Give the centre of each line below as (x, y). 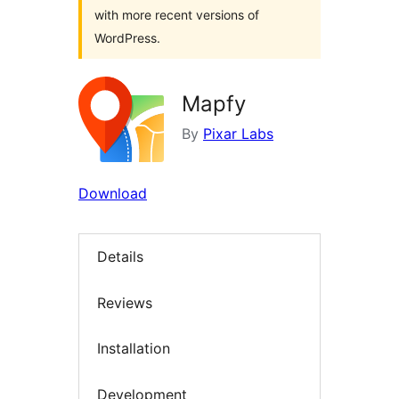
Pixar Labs (238, 134)
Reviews (125, 302)
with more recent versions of (177, 15)
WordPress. (127, 38)
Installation (134, 349)
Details (120, 257)
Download (113, 193)
